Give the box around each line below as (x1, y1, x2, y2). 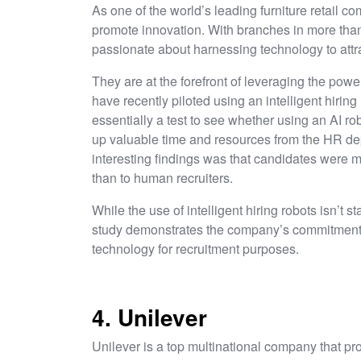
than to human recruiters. (92, 168, 236, 187)
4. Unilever (92, 300, 214, 334)
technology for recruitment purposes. (92, 239, 302, 258)
